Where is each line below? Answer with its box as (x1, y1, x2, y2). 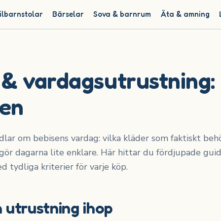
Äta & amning (160, 9, 210, 19)
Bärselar (52, 9, 84, 19)
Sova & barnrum (93, 9, 151, 19)
